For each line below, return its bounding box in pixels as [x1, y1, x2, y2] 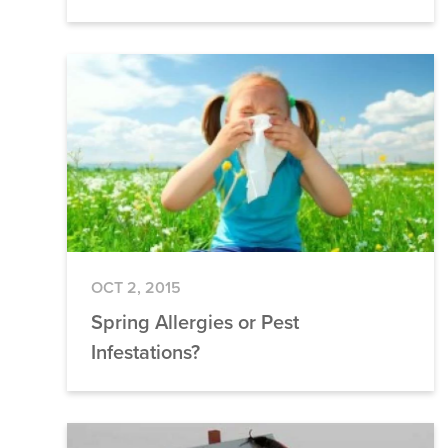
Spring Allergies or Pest [91, 307, 300, 338]
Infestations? [91, 337, 201, 368]
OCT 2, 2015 [91, 276, 182, 300]
